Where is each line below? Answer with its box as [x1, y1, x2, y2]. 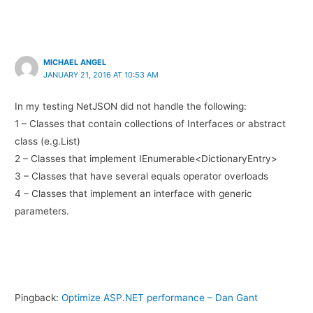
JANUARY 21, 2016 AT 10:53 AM [43, 70, 159, 80]
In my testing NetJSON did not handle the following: [15, 100, 247, 112]
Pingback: [15, 291, 62, 303]
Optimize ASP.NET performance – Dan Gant [61, 291, 259, 303]
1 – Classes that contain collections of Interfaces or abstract [15, 117, 286, 129]
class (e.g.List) [15, 135, 81, 147]
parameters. [15, 205, 70, 217]
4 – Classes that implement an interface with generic [15, 187, 253, 199]
